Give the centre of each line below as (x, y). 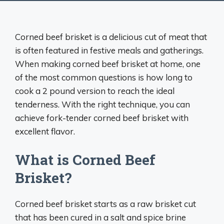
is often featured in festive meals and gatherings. (109, 50)
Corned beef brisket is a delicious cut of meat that (111, 37)
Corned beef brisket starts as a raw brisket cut (105, 203)
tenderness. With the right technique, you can (102, 104)
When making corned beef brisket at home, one (108, 64)
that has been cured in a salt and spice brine (100, 217)
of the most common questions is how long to (104, 77)
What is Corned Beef (85, 159)
